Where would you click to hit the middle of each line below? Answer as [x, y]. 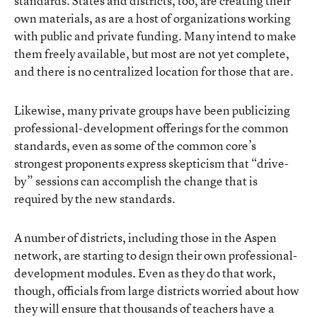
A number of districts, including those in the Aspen [145, 237]
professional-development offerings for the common [151, 128]
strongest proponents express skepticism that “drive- [151, 163]
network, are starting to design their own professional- [156, 255]
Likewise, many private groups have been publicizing [152, 110]
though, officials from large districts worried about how [157, 290]
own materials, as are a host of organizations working [152, 18]
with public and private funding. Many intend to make [155, 36]
